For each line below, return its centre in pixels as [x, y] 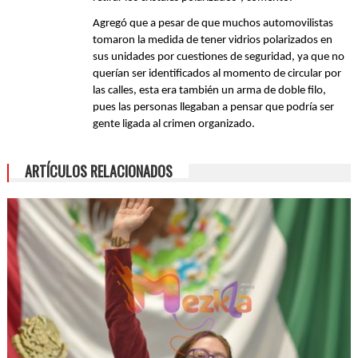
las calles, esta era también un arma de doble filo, [210, 90]
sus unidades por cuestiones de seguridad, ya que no [219, 57]
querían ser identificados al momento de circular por [217, 74]
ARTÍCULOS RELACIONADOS [98, 171]
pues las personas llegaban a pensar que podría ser [214, 107]
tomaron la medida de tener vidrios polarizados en [213, 40]
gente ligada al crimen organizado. [174, 124]
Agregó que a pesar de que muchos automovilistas [213, 23]
